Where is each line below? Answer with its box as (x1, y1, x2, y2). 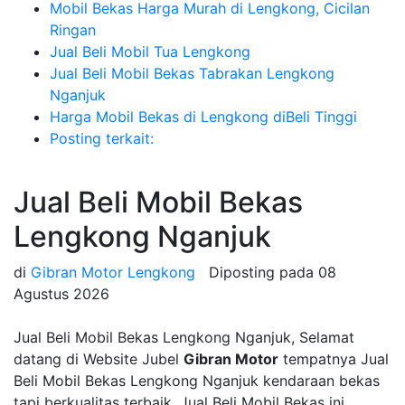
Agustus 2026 (14, 285, 109, 304)
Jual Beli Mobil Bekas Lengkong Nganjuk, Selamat (14, 328, 354, 347)
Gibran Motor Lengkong (31, 263, 195, 282)
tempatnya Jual (278, 350, 389, 369)
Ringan (50, 21, 96, 40)
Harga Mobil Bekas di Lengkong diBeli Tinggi (50, 108, 357, 127)
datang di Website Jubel (14, 350, 184, 369)
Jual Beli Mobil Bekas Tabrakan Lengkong (50, 64, 334, 83)
